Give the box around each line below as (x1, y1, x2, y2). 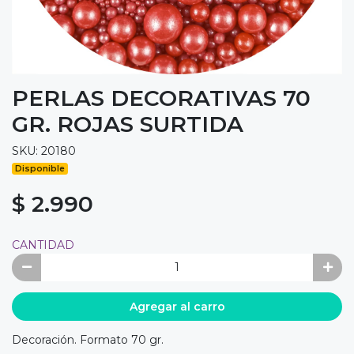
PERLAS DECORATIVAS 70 (12, 84, 311, 111)
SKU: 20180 (12, 143, 76, 158)
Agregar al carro (129, 299, 225, 314)
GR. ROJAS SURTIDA (12, 110, 243, 137)
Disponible (15, 163, 66, 174)
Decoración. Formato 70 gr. (12, 332, 164, 347)
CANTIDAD (12, 237, 74, 252)
